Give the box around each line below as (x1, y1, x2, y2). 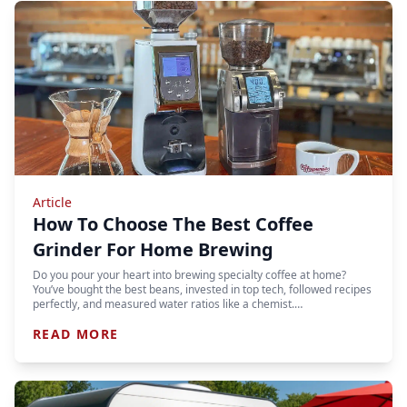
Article (33, 194, 72, 211)
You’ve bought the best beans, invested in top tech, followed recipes (33, 282, 372, 297)
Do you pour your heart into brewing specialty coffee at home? (33, 267, 346, 283)
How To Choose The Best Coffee (33, 212, 313, 236)
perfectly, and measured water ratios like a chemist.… (33, 296, 303, 312)
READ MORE (33, 325, 119, 342)
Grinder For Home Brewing (33, 237, 273, 262)
